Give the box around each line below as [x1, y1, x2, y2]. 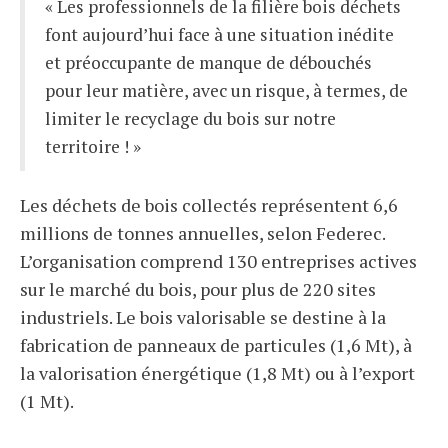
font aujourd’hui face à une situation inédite [45, 23, 394, 46]
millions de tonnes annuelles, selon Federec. [20, 221, 385, 245]
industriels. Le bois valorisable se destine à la [20, 305, 386, 329]
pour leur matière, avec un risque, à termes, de [45, 79, 408, 102]
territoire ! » [45, 135, 141, 158]
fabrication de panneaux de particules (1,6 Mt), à [20, 333, 412, 357]
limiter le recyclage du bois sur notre [45, 107, 336, 130]
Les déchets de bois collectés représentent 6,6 [20, 193, 398, 217]
